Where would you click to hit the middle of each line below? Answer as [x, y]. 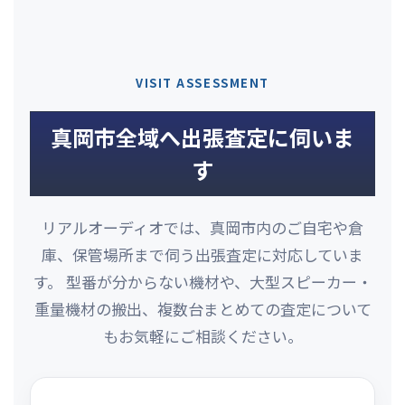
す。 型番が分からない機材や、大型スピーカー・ [202, 282]
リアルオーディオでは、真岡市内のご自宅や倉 [202, 228]
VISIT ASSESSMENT [202, 83]
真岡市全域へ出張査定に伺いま [202, 137]
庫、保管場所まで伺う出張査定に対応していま [202, 255]
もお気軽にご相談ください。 [202, 336]
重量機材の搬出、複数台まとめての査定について [202, 309]
